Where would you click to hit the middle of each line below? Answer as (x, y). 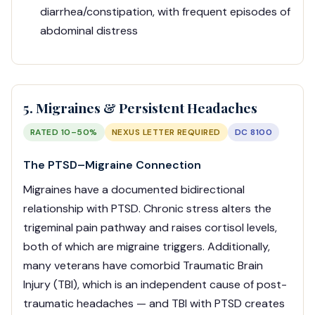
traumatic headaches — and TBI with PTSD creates (154, 304)
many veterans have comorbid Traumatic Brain (143, 266)
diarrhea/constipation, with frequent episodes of (165, 12)
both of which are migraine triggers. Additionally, (147, 247)
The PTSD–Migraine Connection (112, 165)
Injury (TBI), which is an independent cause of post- (155, 285)
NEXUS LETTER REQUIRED (166, 133)
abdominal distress (89, 31)
